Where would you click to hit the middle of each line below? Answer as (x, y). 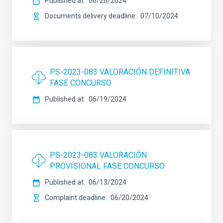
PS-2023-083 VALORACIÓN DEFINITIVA (120, 72)
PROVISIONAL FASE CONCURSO (107, 166)
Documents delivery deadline (90, 16)
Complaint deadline (75, 198)
